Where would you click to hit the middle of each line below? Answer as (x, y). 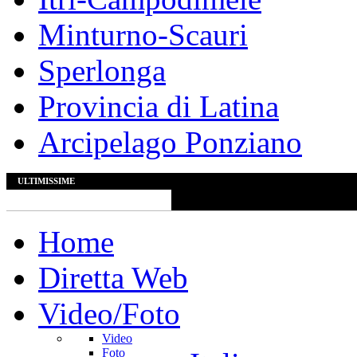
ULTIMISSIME (46, 181)
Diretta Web (113, 278)
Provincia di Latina (159, 106)
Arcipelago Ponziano (170, 142)
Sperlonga (102, 71)
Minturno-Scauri (143, 35)
